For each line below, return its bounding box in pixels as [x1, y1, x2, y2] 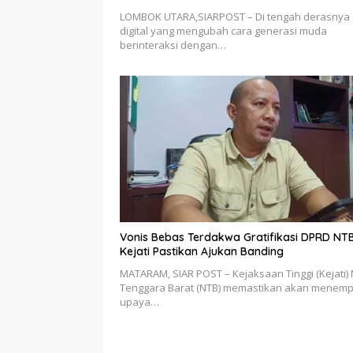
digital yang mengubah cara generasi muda [120, 24, 327, 39]
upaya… [120, 294, 159, 309]
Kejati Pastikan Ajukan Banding [120, 243, 284, 258]
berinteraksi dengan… [120, 38, 226, 53]
